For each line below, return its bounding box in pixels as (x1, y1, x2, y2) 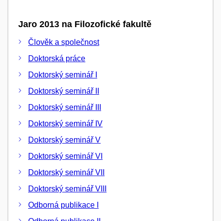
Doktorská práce (28, 54, 85, 63)
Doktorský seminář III (28, 103, 101, 111)
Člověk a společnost (28, 37, 99, 46)
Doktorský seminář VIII (28, 184, 107, 193)
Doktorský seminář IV (28, 119, 103, 128)
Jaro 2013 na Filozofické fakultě (18, 19, 151, 30)
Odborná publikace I (28, 200, 99, 209)
